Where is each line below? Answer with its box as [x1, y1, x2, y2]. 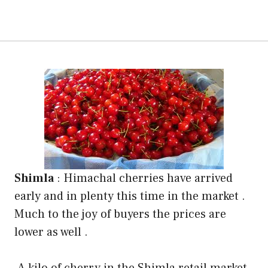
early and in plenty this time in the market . [14, 188, 245, 204]
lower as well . [14, 224, 88, 240]
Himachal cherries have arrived [63, 170, 233, 186]
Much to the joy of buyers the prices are [14, 206, 226, 222]
